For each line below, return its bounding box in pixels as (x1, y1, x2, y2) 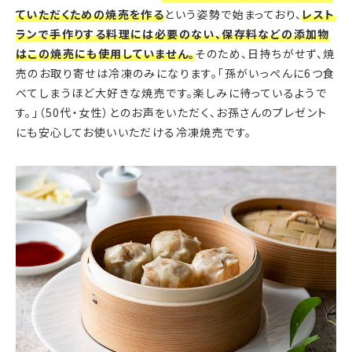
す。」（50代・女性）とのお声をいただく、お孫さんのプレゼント (16, 104, 328, 121)
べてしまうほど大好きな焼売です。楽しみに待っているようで (16, 85, 328, 101)
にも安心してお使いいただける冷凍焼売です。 (16, 124, 252, 141)
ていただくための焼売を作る (16, 6, 165, 23)
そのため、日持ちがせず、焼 (195, 46, 335, 62)
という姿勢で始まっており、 (164, 6, 302, 23)
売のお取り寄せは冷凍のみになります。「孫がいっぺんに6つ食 (16, 65, 335, 82)
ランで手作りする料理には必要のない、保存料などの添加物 (16, 26, 330, 42)
